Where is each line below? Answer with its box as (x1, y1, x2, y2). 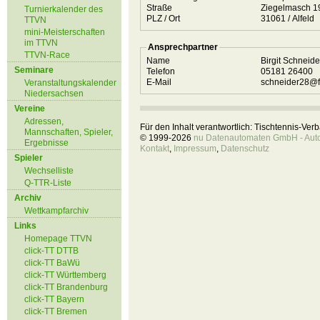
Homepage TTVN (24, 234, 92, 244)
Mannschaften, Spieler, (24, 127, 113, 137)
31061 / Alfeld (292, 14, 314, 24)
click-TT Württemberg (24, 270, 106, 280)
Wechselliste (24, 166, 74, 176)
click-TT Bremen (24, 306, 87, 316)
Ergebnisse (24, 138, 69, 148)
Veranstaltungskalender (24, 78, 116, 88)
